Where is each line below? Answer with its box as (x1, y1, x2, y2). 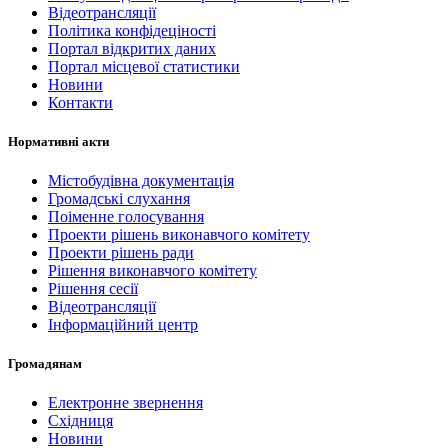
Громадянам (8, 356, 82, 372)
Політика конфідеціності (48, 21, 216, 39)
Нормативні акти (8, 133, 109, 149)
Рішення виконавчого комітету (48, 261, 257, 279)
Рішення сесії (48, 279, 138, 297)
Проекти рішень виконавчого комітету (48, 225, 310, 243)
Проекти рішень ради (48, 243, 194, 261)
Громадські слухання (48, 189, 190, 207)
